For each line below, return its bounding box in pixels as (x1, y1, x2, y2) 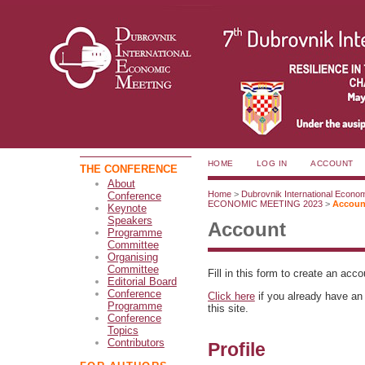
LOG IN (256, 158, 288, 168)
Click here (207, 290, 255, 303)
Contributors (107, 336, 165, 350)
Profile (207, 339, 266, 361)
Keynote (107, 202, 147, 215)
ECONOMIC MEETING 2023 (207, 198, 323, 209)
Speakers (107, 214, 152, 227)
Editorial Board (107, 275, 177, 288)
